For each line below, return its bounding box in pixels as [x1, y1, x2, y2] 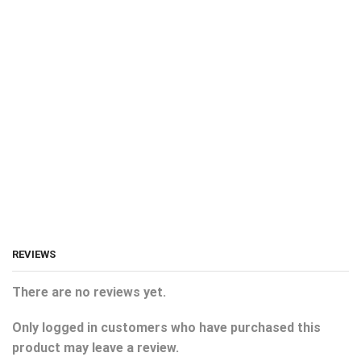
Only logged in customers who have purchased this [12, 319, 321, 335]
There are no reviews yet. [12, 284, 166, 301]
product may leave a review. [12, 339, 179, 355]
